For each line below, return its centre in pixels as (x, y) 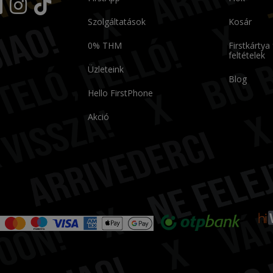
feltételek (246, 55)
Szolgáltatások (117, 22)
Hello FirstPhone (121, 93)
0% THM (105, 45)
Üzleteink (106, 69)
